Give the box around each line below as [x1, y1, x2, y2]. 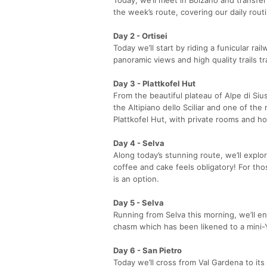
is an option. [113, 173, 159, 184]
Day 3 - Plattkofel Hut [113, 78, 195, 88]
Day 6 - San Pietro [113, 245, 182, 255]
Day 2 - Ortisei [113, 30, 167, 41]
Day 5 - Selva [113, 197, 164, 207]
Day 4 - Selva [113, 138, 164, 148]
